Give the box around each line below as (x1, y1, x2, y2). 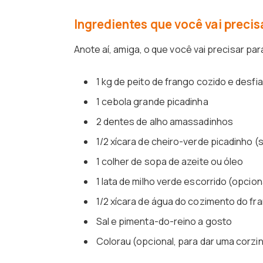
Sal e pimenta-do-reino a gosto (96, 215, 232, 228)
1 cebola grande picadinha (96, 95, 208, 109)
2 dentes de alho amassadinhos (96, 115, 233, 129)
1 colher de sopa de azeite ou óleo (96, 155, 244, 168)
